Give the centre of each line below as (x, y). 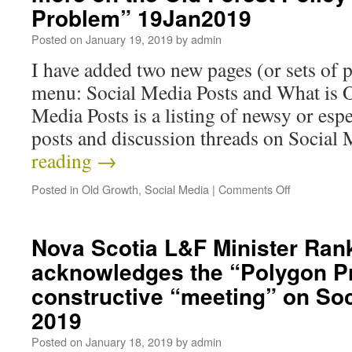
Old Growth (110, 189)
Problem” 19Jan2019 (141, 18)
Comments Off (255, 189)
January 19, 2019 (129, 39)
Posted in (55, 189)
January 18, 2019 (129, 341)
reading (64, 160)
